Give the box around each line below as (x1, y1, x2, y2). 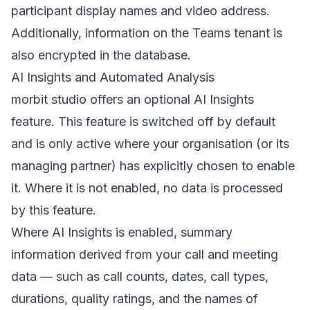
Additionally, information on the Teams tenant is (11, 26, 282, 40)
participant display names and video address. (11, 3, 270, 18)
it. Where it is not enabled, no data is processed (11, 181, 283, 195)
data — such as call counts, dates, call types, (11, 269, 268, 284)
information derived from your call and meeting (11, 247, 278, 262)
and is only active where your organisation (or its (11, 136, 289, 151)
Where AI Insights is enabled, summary (11, 225, 232, 239)
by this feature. (11, 203, 96, 217)
